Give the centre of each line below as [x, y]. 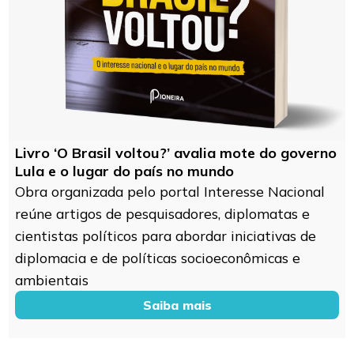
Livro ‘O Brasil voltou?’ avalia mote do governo [176, 153]
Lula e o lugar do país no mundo [125, 171]
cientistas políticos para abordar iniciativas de [166, 235]
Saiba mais [177, 305]
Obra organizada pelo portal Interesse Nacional [170, 191]
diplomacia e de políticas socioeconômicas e [158, 257]
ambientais [52, 279]
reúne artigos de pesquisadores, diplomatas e [163, 213]
